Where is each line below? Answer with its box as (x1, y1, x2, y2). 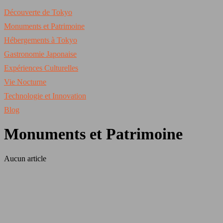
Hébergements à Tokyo (4, 36, 77, 44)
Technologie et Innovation (4, 92, 86, 100)
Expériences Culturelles (4, 64, 78, 72)
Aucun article (4, 154, 46, 163)
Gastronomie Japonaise (4, 50, 77, 58)
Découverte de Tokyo (4, 8, 72, 16)
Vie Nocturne (4, 78, 46, 86)
